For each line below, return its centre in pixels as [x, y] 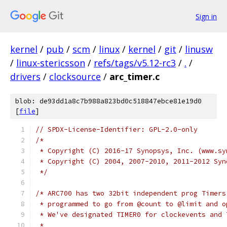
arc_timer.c [135, 77]
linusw [199, 49]
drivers [25, 77]
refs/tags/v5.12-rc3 [135, 63]
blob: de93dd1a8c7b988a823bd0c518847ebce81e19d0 [108, 101]
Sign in [206, 16]
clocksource [75, 77]
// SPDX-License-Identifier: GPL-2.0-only [117, 129]
